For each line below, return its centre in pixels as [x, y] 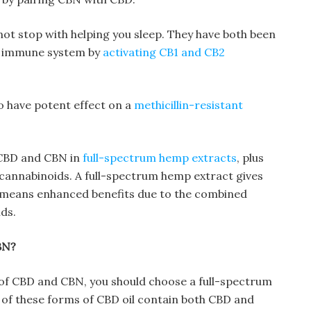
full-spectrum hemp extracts [160, 158]
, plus [250, 158]
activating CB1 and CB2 [164, 52]
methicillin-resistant [188, 105]
